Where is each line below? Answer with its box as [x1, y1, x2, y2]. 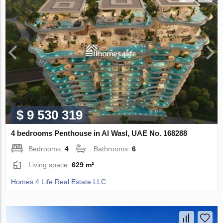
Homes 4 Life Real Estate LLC [11, 178, 107, 186]
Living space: [28, 161, 72, 169]
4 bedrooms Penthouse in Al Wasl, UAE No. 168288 [11, 129, 188, 138]
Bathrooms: [94, 145, 132, 153]
